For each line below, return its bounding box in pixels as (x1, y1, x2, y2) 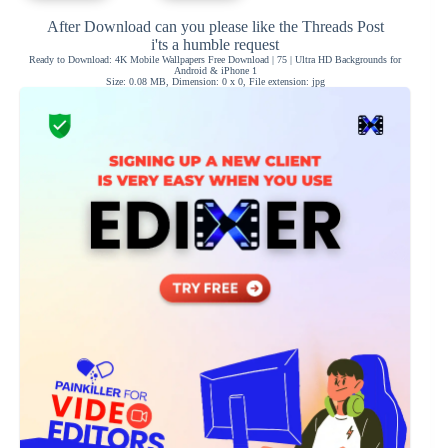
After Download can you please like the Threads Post (46, 18, 384, 36)
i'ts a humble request (151, 36, 280, 54)
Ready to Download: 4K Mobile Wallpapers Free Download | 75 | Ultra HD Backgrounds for (29, 54, 402, 66)
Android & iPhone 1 (173, 65, 257, 77)
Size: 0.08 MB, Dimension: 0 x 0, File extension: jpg (105, 76, 325, 88)
